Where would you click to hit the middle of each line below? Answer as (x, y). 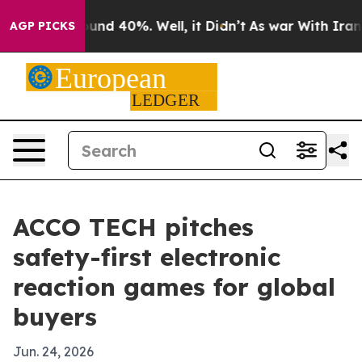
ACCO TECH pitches (133, 227)
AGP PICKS (42, 26)
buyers (55, 317)
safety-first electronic (147, 257)
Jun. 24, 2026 (53, 351)
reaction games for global (174, 287)
